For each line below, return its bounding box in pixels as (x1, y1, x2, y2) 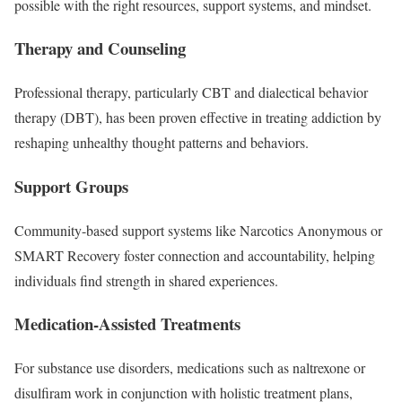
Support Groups (14, 173, 134, 198)
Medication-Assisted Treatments (14, 311, 246, 336)
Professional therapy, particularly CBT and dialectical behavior (14, 83, 368, 102)
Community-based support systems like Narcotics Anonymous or (14, 220, 382, 240)
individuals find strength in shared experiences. (14, 270, 283, 290)
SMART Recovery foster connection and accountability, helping (14, 245, 375, 265)
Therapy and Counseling (14, 36, 191, 61)
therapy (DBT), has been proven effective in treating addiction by (14, 108, 381, 127)
